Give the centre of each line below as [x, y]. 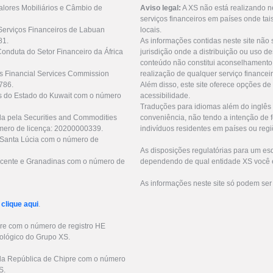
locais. [151, 30]
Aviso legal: [161, 8]
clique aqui [20, 204]
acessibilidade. [165, 96]
